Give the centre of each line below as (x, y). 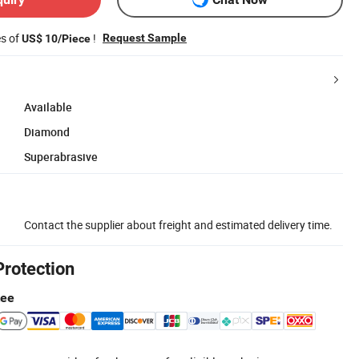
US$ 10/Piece (56, 38)
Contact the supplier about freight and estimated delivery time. (178, 224)
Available (48, 107)
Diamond (47, 131)
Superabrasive (61, 156)
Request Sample (145, 37)
